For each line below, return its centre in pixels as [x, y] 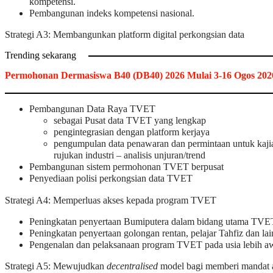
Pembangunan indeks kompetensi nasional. [112, 13]
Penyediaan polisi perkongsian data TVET [111, 179]
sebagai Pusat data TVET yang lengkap [130, 121]
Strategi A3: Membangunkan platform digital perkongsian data [125, 34]
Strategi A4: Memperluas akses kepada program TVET [111, 200]
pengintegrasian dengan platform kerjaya [132, 133]
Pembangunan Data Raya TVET [92, 109]
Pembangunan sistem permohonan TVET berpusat [126, 167]
